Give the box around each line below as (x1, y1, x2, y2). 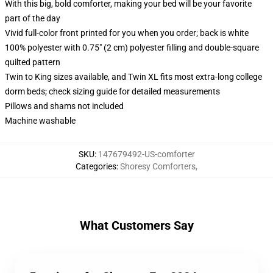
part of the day (5, 13, 60, 23)
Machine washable (5, 116, 76, 126)
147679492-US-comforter (97, 149, 195, 159)
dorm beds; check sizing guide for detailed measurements (5, 87, 220, 96)
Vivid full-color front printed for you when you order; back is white (5, 28, 249, 38)
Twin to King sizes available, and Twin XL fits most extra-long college (5, 72, 262, 82)
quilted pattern (5, 57, 60, 67)
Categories (76, 161, 116, 171)
